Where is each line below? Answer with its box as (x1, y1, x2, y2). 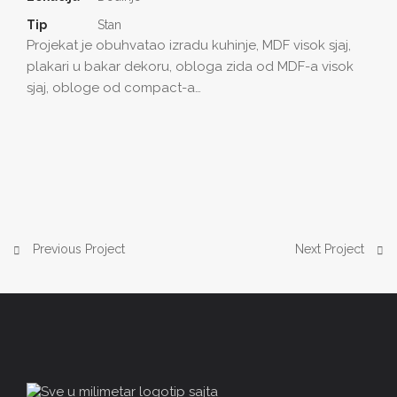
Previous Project (29, 242, 125, 257)
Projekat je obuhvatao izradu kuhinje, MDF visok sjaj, (27, 37, 351, 54)
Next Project (295, 242, 368, 257)
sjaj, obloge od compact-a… (27, 80, 201, 97)
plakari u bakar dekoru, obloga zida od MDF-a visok (27, 58, 354, 75)
